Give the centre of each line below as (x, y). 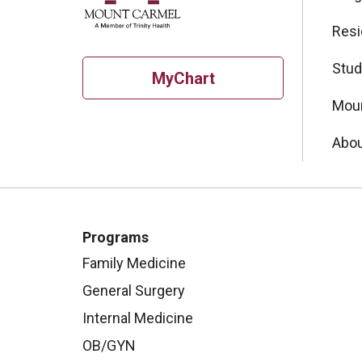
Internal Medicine (138, 318)
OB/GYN (109, 346)
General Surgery (134, 291)
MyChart (183, 78)
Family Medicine (134, 263)
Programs (116, 238)
